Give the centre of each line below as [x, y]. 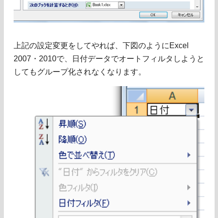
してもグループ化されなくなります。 [80, 72]
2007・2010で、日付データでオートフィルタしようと [109, 58]
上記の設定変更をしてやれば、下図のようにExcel [101, 45]
